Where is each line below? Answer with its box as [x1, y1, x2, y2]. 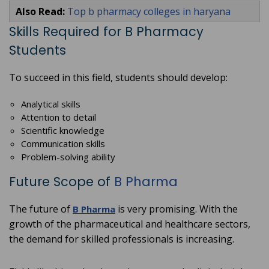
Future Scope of [9, 173, 114, 191]
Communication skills [21, 138, 105, 150]
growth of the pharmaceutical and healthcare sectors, [9, 217, 250, 231]
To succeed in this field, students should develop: [9, 71, 228, 85]
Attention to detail [21, 111, 96, 124]
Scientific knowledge [21, 124, 104, 137]
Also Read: [16, 5, 67, 19]
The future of [9, 202, 73, 216]
